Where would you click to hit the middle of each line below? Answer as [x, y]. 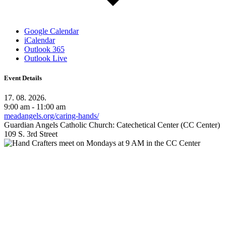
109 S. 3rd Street [31, 134]
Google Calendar [51, 31]
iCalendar [40, 40]
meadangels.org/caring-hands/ [51, 116]
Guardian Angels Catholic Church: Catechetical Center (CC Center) [112, 125]
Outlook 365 [44, 49]
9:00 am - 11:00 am [35, 107]
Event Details [23, 78]
